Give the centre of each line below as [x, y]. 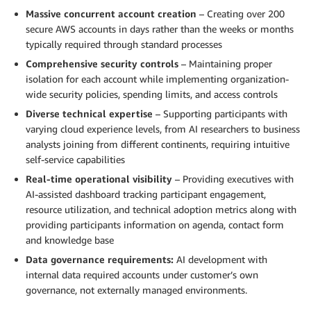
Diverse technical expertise [89, 113]
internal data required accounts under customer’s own [142, 274]
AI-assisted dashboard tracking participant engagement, [146, 194]
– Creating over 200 [241, 13]
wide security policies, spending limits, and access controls [152, 94]
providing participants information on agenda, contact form [155, 224]
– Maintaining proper [225, 63]
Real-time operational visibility [99, 178]
